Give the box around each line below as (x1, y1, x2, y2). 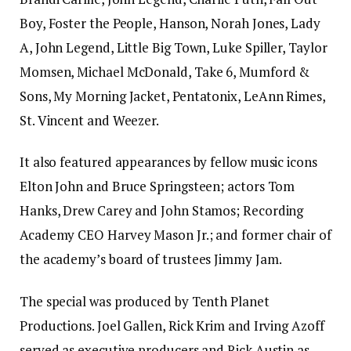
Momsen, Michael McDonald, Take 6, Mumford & (20, 63, 310, 81)
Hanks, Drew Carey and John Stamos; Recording (20, 201, 304, 220)
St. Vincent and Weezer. (20, 111, 160, 130)
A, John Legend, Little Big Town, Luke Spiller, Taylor (20, 38, 327, 57)
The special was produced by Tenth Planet (20, 291, 270, 310)
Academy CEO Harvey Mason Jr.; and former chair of (20, 226, 331, 244)
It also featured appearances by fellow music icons (20, 153, 317, 172)
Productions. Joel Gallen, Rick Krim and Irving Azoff (20, 316, 324, 335)
